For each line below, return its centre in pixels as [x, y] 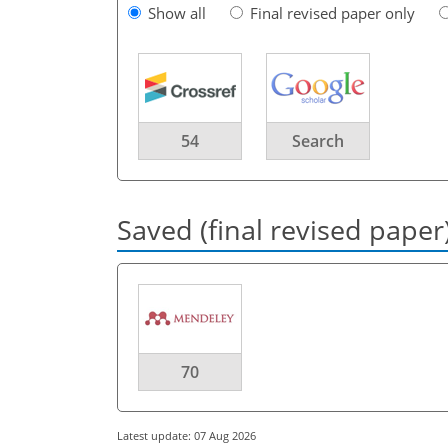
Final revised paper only [332, 12]
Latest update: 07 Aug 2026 [186, 435]
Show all [177, 12]
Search [318, 140]
